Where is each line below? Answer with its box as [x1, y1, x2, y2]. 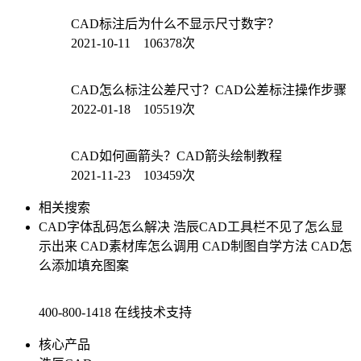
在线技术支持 [114, 305, 192, 319]
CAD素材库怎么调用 [81, 239, 199, 253]
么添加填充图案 [39, 258, 129, 272]
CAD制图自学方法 [202, 239, 308, 253]
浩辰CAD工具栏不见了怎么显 [173, 219, 343, 234]
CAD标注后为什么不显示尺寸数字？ [71, 16, 280, 31]
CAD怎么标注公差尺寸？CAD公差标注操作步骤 [71, 82, 346, 97]
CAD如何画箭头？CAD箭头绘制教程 [71, 148, 282, 163]
